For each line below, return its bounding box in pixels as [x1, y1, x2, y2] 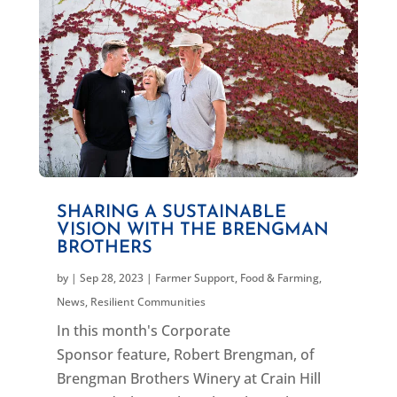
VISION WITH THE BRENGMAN [56, 221, 329, 239]
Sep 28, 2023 [79, 269, 144, 285]
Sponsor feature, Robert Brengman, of [56, 344, 315, 364]
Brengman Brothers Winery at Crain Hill [56, 368, 321, 388]
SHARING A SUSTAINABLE [56, 203, 286, 222]
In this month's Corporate [56, 320, 230, 340]
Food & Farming [239, 269, 319, 285]
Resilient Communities [90, 293, 206, 309]
